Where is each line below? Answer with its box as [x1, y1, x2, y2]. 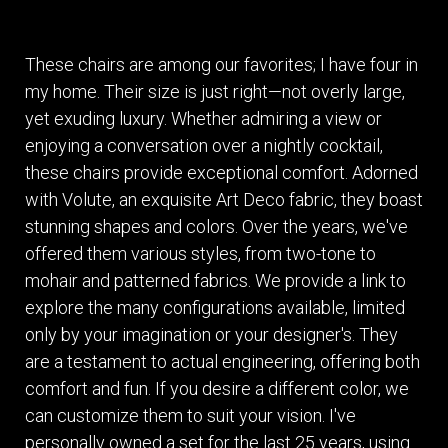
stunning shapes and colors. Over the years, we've [25, 215, 408, 237]
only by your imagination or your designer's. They [25, 323, 398, 345]
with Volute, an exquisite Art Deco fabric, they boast [25, 188, 423, 210]
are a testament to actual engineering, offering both [25, 350, 420, 372]
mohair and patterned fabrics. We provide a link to [25, 269, 406, 291]
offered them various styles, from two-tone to [25, 242, 376, 264]
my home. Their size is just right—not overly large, [25, 80, 405, 102]
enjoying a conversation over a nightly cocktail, [25, 134, 383, 156]
